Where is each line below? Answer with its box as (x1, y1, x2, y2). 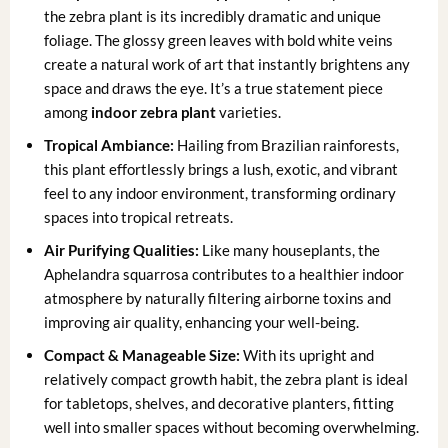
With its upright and (240, 345, 375, 364)
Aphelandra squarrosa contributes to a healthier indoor (44, 264, 405, 283)
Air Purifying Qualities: (44, 240, 200, 259)
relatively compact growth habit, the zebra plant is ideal (44, 369, 409, 388)
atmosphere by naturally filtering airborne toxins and (44, 288, 392, 307)
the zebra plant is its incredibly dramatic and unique (44, 6, 382, 25)
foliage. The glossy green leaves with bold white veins (44, 30, 394, 49)
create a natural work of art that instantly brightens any (44, 54, 411, 73)
